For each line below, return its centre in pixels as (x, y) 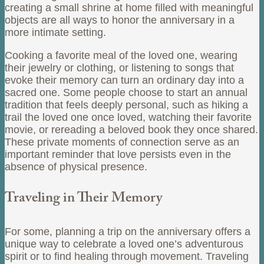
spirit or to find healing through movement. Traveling (127, 256)
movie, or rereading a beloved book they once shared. (131, 129)
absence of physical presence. (76, 166)
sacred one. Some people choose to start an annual (126, 92)
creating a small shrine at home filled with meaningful (129, 7)
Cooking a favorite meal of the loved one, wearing (121, 55)
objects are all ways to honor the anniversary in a (120, 20)
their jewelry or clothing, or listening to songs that (119, 67)
